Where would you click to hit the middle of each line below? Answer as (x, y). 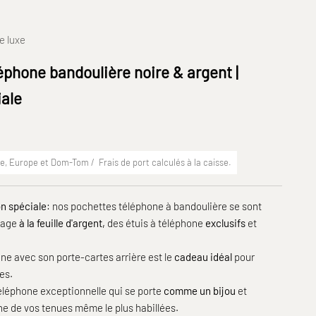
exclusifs (225, 223)
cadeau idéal (203, 256)
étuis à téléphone (165, 223)
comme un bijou (201, 290)
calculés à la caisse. (191, 162)
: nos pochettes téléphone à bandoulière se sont (154, 206)
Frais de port (124, 162)
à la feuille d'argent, (63, 223)
